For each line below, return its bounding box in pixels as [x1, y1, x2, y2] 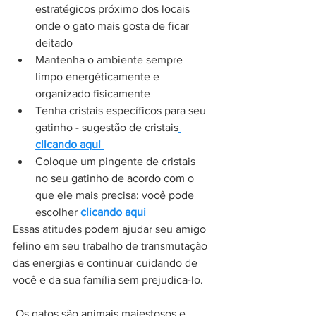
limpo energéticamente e [35, 71, 162, 83]
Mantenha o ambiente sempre [35, 54, 186, 66]
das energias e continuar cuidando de [13, 257, 200, 269]
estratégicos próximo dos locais [35, 3, 193, 16]
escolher [35, 206, 80, 219]
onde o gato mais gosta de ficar [35, 20, 192, 32]
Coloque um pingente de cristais [35, 155, 198, 168]
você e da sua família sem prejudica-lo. [13, 274, 203, 286]
